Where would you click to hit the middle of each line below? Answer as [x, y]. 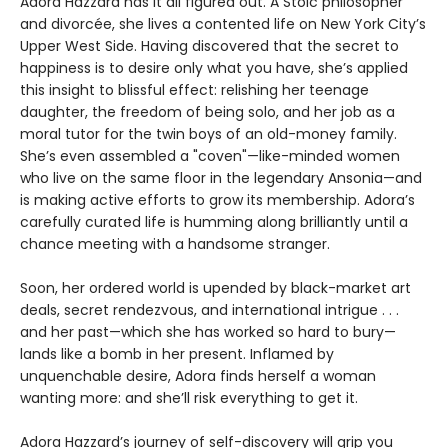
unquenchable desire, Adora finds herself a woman [198, 375]
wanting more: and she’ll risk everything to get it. [189, 397]
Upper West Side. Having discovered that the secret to [209, 45]
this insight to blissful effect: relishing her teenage [194, 89]
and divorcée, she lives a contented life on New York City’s [223, 23]
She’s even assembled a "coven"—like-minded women [210, 155]
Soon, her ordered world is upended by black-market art [215, 287]
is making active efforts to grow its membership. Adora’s [217, 199]
